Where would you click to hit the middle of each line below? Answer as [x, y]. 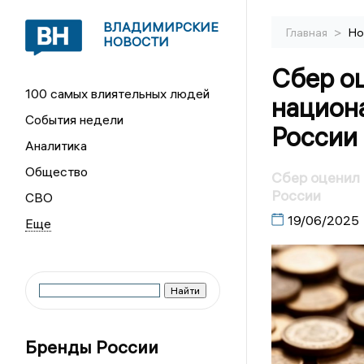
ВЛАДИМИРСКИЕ [161, 27]
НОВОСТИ [136, 41]
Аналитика [56, 145]
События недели [75, 119]
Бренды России [92, 347]
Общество [57, 171]
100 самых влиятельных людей [118, 93]
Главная [308, 32]
